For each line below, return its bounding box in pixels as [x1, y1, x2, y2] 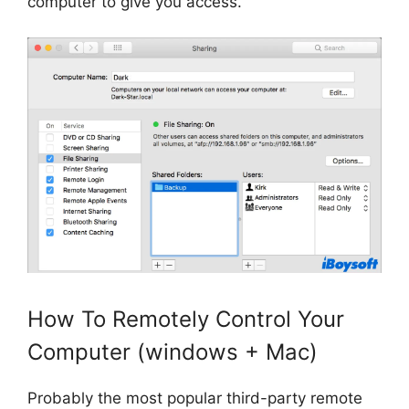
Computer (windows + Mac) [27, 338, 318, 365]
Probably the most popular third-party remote [27, 388, 362, 407]
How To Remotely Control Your [27, 305, 344, 332]
